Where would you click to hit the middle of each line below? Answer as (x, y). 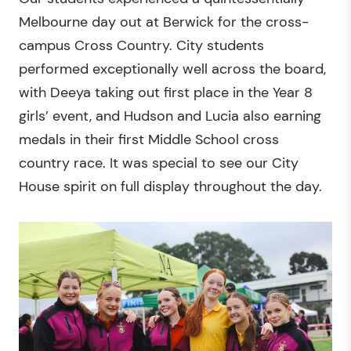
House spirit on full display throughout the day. (170, 186)
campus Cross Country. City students (141, 45)
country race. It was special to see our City (159, 163)
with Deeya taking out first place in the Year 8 (166, 92)
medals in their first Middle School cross (149, 139)
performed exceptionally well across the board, (172, 69)
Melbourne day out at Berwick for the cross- (164, 22)
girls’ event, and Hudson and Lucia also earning (170, 116)
